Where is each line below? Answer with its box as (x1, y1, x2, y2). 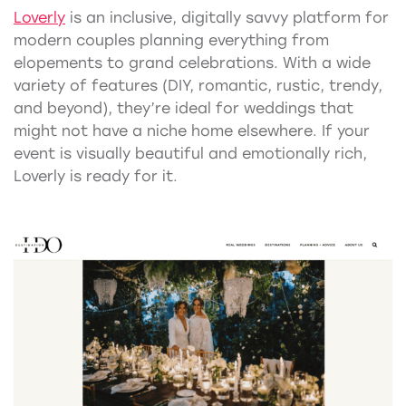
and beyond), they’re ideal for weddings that (14, 100, 353, 118)
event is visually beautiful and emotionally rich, (14, 145, 367, 163)
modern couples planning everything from (14, 32, 329, 50)
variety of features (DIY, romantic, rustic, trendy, (14, 77, 382, 95)
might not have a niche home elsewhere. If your (14, 122, 370, 140)
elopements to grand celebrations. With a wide (14, 54, 371, 72)
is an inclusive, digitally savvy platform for (65, 9, 389, 27)
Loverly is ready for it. (14, 168, 178, 186)
